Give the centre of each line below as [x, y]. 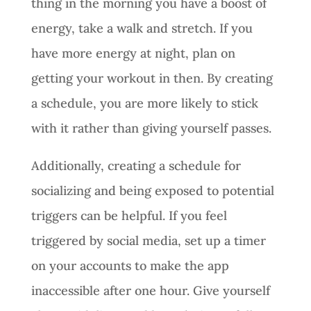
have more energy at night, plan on [133, 53]
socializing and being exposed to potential [152, 190]
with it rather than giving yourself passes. [151, 128]
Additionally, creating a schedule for [136, 165]
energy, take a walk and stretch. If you [142, 28]
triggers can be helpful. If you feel [129, 215]
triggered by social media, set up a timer [148, 240]
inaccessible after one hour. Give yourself [150, 290]
